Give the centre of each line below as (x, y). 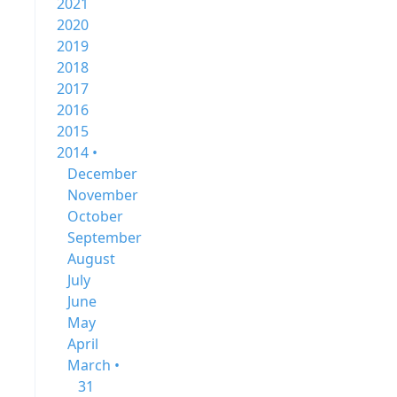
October (95, 216)
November (103, 195)
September (105, 237)
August (91, 259)
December (102, 174)
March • (93, 365)
